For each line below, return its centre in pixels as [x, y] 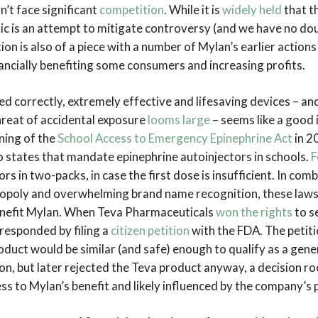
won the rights [254, 212]
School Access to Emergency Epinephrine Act [175, 138]
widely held [252, 10]
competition [132, 10]
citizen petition [150, 231]
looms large [179, 120]
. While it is [193, 10]
